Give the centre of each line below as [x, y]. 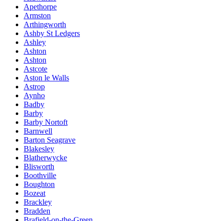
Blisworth [39, 166]
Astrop [34, 86]
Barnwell [38, 131]
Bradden [37, 211]
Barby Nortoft [46, 122]
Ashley [35, 42]
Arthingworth [45, 24]
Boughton [39, 184]
